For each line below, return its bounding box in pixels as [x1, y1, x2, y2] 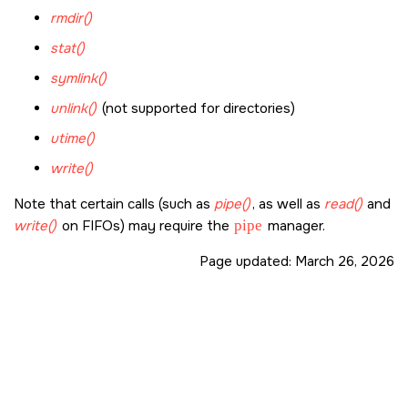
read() [323, 195, 362, 214]
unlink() [50, 99, 97, 118]
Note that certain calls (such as [14, 195, 214, 214]
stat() [50, 39, 85, 58]
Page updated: [199, 252, 295, 271]
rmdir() [50, 9, 92, 28]
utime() [50, 129, 95, 148]
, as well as [251, 195, 324, 214]
